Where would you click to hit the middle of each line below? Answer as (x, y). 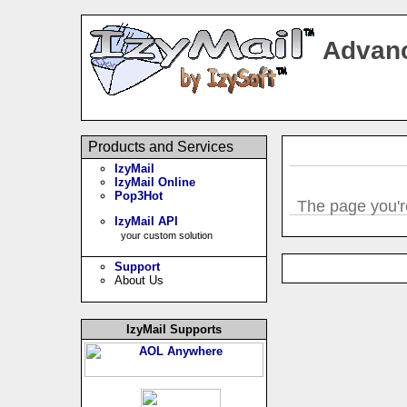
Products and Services (160, 147)
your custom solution (166, 235)
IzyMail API (146, 221)
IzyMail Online (154, 182)
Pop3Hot (138, 196)
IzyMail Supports (174, 329)
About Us (139, 280)
